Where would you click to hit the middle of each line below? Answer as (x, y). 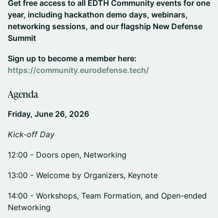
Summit (22, 38)
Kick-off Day (31, 134)
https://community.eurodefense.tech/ (78, 70)
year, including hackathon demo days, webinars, (98, 15)
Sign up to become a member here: (72, 58)
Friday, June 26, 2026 (48, 114)
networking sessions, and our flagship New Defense (105, 26)
